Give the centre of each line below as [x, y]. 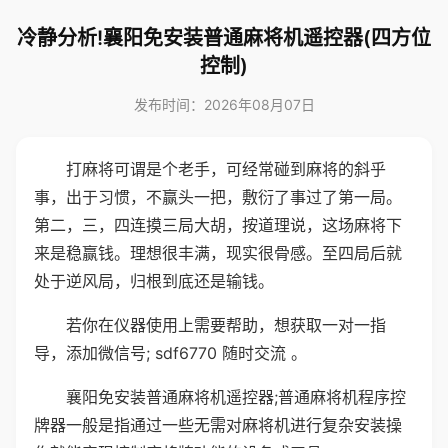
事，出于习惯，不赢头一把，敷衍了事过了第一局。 [218, 197]
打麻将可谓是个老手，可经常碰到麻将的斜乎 [226, 169]
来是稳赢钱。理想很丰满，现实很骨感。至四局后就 [218, 253]
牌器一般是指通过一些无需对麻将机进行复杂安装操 [218, 425]
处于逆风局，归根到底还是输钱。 [154, 281]
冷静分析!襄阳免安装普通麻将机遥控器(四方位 [224, 38]
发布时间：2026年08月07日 [224, 104]
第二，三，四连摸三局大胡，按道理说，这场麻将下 [218, 225]
